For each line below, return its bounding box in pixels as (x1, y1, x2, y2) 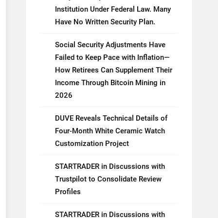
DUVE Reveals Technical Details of (55, 114, 167, 123)
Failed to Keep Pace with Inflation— (55, 53, 170, 62)
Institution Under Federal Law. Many (55, 5, 171, 14)
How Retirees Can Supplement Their (55, 66, 172, 74)
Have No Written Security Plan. (55, 18, 155, 26)
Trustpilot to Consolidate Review (55, 175, 162, 183)
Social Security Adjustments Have (55, 40, 165, 49)
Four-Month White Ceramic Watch (55, 127, 165, 135)
